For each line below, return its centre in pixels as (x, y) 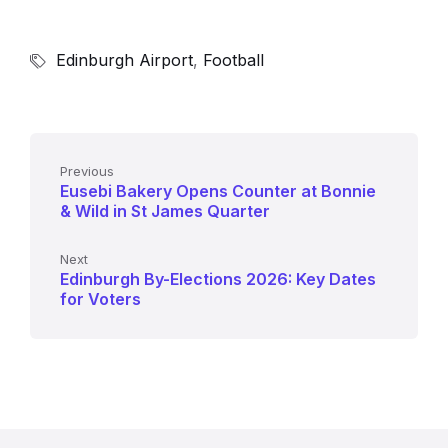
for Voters (100, 298)
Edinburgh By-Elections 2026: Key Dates (218, 278)
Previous (87, 170)
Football (233, 59)
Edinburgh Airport (124, 59)
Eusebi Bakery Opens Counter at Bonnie (218, 190)
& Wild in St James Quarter (165, 210)
